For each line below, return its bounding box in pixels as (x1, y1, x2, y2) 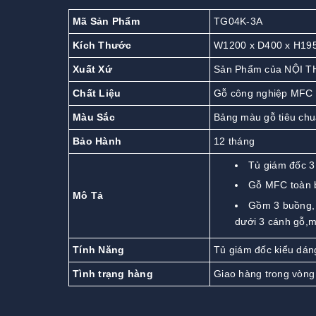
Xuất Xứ (73, 63, 112, 75)
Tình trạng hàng (73, 267, 153, 279)
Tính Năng (73, 243, 125, 255)
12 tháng (214, 135, 255, 147)
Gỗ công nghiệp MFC (214, 87, 313, 99)
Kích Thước (73, 39, 132, 51)
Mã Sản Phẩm (73, 15, 140, 27)
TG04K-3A (214, 15, 262, 27)
